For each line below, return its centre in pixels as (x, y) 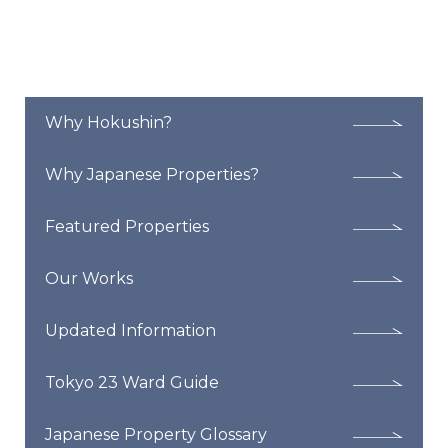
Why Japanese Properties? (152, 174)
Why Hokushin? (108, 122)
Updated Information (130, 330)
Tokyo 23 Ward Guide (132, 382)
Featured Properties (127, 226)
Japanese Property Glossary (156, 434)
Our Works (89, 278)
